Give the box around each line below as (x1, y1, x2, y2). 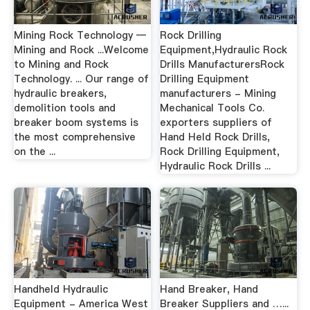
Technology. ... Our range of (13, 72, 149, 86)
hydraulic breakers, (13, 86, 107, 101)
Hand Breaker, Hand (160, 282, 259, 296)
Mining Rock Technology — (13, 28, 146, 43)
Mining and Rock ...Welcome (13, 43, 149, 57)
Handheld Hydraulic (13, 282, 108, 296)
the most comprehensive (13, 130, 136, 145)
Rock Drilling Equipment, (160, 145, 280, 159)
